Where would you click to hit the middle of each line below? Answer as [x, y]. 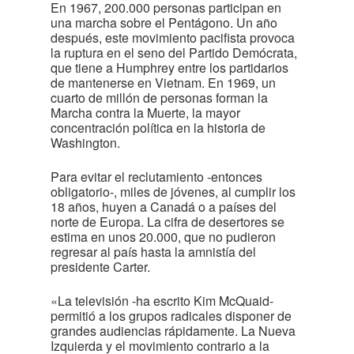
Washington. [85, 143]
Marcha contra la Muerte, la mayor [145, 113]
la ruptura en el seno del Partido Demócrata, [174, 53]
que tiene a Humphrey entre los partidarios [169, 68]
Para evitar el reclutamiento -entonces [156, 177]
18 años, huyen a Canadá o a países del [164, 207]
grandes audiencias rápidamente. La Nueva [173, 331]
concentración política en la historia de [158, 128]
